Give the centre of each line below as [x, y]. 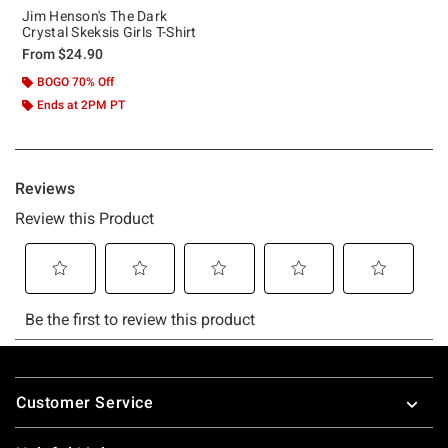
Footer [39, 379]
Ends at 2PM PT [81, 104]
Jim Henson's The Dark [95, 15]
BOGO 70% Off [75, 81]
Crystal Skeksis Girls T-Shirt [109, 31]
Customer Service [85, 402]
